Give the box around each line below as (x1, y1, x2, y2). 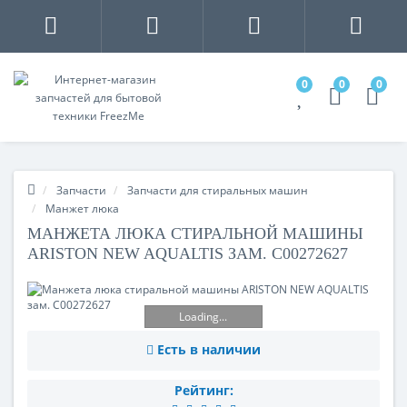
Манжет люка (45, 201, 119, 216)
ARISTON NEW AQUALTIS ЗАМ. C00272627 (27, 244, 348, 263)
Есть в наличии (157, 341, 261, 358)
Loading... (179, 308, 228, 324)
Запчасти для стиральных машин (127, 183, 308, 198)
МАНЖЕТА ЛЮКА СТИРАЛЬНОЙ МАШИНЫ (27, 224, 363, 243)
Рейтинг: (174, 382, 233, 399)
